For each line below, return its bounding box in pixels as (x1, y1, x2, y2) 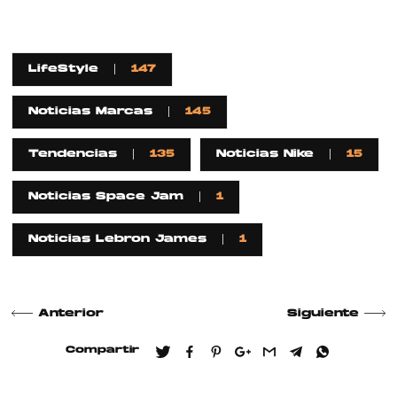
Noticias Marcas (28, 106, 153, 118)
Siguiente (286, 307, 359, 319)
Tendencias (28, 149, 118, 160)
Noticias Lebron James (28, 234, 207, 245)
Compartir (66, 345, 140, 355)
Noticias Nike (216, 149, 315, 160)
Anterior (38, 307, 105, 319)
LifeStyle (28, 64, 99, 75)
